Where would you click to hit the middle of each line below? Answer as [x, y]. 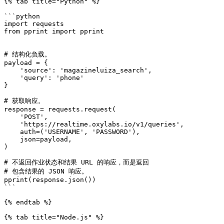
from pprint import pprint [54, 31]
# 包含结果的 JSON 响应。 [46, 171]
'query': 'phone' [12, 78]
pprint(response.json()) [50, 180]
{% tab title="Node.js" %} [54, 217]
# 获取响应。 [24, 101]
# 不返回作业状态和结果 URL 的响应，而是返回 [76, 162]
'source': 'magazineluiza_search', [12, 70]
